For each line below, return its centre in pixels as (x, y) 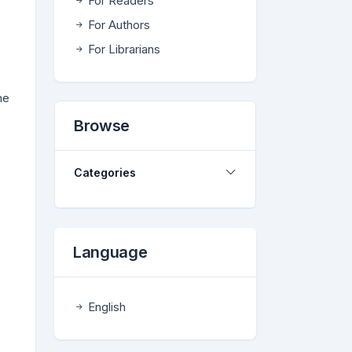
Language (110, 252)
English (105, 307)
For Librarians (123, 49)
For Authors (117, 25)
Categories (105, 172)
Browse (102, 126)
